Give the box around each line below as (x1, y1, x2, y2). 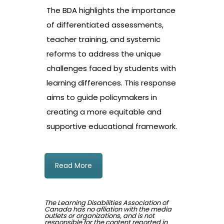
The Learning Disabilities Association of (44, 198, 168, 208)
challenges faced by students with (46, 63, 176, 74)
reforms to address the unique (46, 48, 161, 59)
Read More (55, 160, 92, 171)
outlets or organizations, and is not (44, 211, 154, 221)
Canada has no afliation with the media (44, 204, 171, 214)
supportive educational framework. (46, 121, 177, 132)
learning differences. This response (46, 77, 176, 88)
